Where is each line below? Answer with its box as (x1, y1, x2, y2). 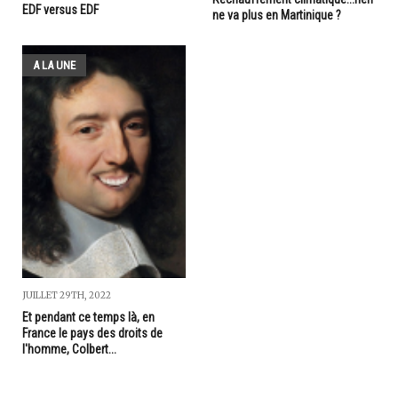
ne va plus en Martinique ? (212, 7, 341, 22)
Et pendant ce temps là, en (22, 309, 155, 324)
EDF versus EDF (22, 2, 99, 17)
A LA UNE (33, 58, 76, 72)
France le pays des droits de (22, 325, 163, 340)
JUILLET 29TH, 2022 (22, 289, 111, 301)
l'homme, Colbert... (22, 341, 116, 356)
